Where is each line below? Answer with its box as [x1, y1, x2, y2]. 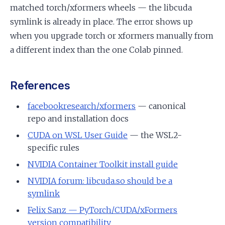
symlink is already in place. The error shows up [10, 16, 193, 27]
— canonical [136, 100, 186, 111]
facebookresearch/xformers [28, 100, 136, 111]
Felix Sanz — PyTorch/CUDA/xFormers [28, 204, 178, 215]
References [10, 78, 70, 92]
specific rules [28, 142, 80, 153]
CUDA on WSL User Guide [28, 130, 128, 140]
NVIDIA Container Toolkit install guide [28, 159, 178, 169]
